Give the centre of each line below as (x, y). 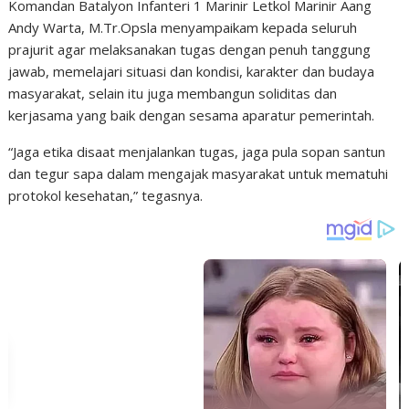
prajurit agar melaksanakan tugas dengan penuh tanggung (190, 50)
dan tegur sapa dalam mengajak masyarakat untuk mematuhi (199, 174)
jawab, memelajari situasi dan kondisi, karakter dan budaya (192, 72)
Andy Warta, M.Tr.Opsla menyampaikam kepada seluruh (183, 28)
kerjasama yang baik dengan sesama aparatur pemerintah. (192, 115)
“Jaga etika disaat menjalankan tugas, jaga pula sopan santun (197, 152)
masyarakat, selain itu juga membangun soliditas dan (173, 94)
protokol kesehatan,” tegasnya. (106, 196)
